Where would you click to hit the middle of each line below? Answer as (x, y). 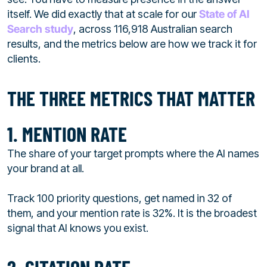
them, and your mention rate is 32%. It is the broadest (132, 213)
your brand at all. (46, 169)
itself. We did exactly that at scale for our (103, 14)
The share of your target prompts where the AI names (133, 154)
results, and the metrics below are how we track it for (132, 44)
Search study (40, 29)
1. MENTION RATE (67, 134)
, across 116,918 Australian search (153, 29)
